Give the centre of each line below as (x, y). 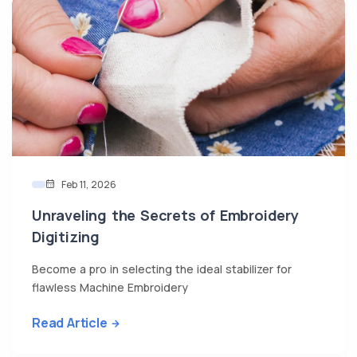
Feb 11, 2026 (87, 185)
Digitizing (66, 237)
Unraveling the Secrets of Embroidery (165, 216)
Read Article (70, 323)
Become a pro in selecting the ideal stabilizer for (162, 269)
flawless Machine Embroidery (110, 288)
